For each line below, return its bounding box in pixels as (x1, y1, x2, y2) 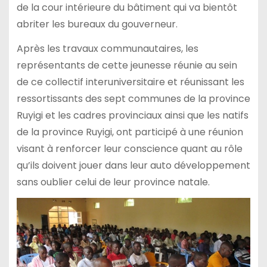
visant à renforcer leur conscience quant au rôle (16, 141, 243, 156)
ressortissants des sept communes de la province (16, 91, 250, 105)
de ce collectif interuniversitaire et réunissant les (16, 74, 244, 89)
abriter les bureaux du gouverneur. (16, 17, 178, 31)
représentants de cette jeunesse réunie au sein (16, 58, 237, 72)
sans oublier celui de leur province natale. (16, 175, 210, 189)
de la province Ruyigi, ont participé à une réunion (16, 125, 243, 139)
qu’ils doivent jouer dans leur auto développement (16, 158, 250, 172)
